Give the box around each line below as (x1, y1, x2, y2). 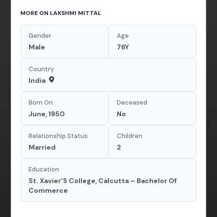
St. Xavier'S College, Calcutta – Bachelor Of (29, 176, 177, 185)
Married (29, 142, 56, 152)
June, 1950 (29, 109, 65, 118)
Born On (29, 98, 53, 107)
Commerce (29, 186, 68, 195)
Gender (29, 31, 52, 40)
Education (29, 165, 60, 173)
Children (117, 131, 142, 140)
